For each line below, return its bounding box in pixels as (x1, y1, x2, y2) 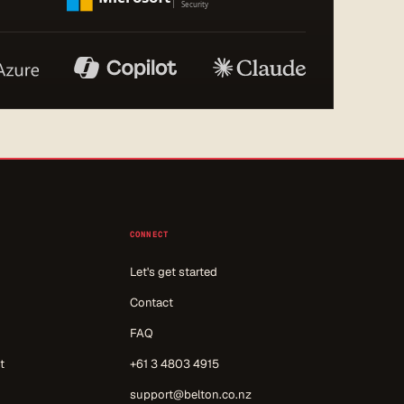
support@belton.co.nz (129, 386, 252, 402)
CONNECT (129, 228, 170, 240)
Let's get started (129, 263, 217, 280)
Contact (129, 294, 173, 310)
